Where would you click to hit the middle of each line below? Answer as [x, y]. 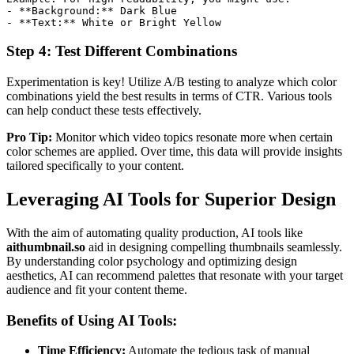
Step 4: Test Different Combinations [122, 51]
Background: [66, 10]
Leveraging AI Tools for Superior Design [171, 200]
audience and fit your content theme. [97, 289]
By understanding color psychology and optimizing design [152, 261]
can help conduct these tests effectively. [104, 111]
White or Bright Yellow [149, 22]
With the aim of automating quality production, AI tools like [154, 232]
